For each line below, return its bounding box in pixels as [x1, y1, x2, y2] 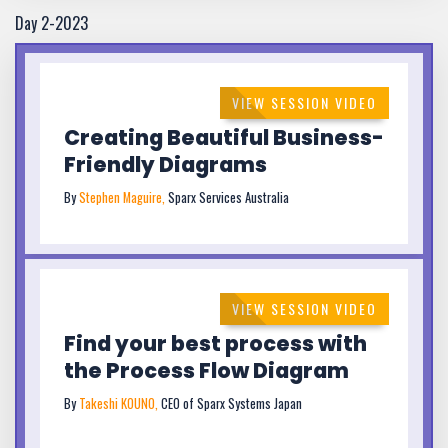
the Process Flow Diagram [64, 355, 349, 385]
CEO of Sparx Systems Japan [161, 393, 302, 413]
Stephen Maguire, [79, 188, 168, 208]
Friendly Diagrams [64, 150, 267, 180]
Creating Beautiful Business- [64, 123, 384, 153]
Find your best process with [64, 328, 367, 358]
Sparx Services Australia [168, 188, 289, 208]
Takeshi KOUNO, [79, 393, 161, 413]
